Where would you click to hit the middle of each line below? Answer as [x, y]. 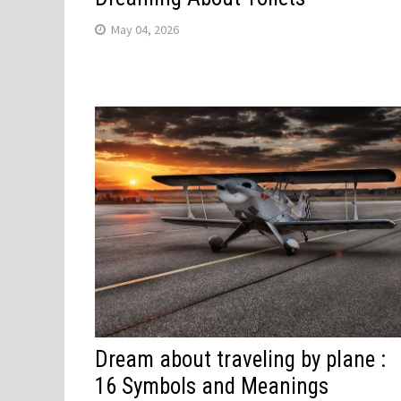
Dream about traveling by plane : [241, 359]
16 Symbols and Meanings [212, 386]
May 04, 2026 [145, 30]
